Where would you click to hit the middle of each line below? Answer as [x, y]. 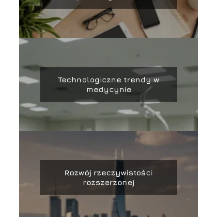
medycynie [108, 89]
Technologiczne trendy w [108, 80]
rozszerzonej [108, 182]
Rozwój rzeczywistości [108, 173]
